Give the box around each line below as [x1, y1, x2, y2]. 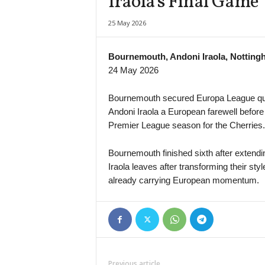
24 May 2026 [108, 65, 159, 75]
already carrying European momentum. [108, 175, 259, 185]
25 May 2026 [108, 18, 146, 27]
